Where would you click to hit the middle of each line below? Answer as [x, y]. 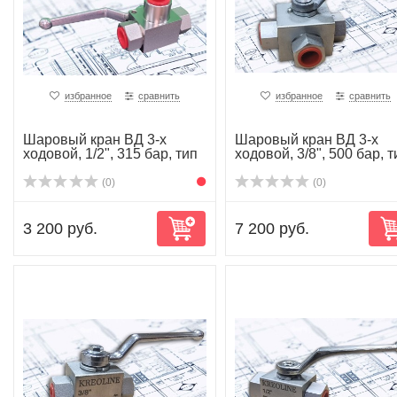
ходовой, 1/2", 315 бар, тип [110, 154]
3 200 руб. [60, 229]
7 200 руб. [272, 229]
